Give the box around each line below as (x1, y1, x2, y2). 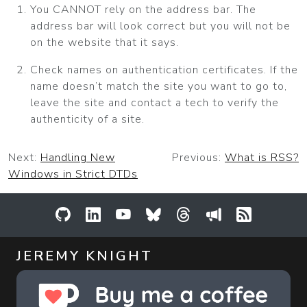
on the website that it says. (30, 35, 179, 50)
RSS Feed (251, 204, 304, 219)
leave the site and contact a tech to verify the (30, 95, 279, 110)
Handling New (40, 150, 115, 165)
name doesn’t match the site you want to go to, (30, 79, 287, 94)
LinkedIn (100, 204, 145, 219)
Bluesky (160, 204, 204, 219)
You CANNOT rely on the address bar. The (30, 2, 256, 17)
